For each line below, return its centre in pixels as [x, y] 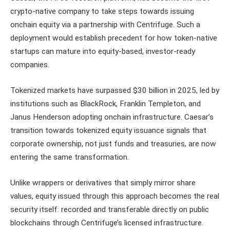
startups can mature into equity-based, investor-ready [103, 52]
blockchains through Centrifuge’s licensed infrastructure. [107, 223]
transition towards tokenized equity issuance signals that [108, 130]
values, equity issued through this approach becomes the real [115, 196]
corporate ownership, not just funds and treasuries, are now [113, 143]
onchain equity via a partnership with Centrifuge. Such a [105, 25]
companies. [30, 65]
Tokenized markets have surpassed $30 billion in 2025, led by [115, 90]
